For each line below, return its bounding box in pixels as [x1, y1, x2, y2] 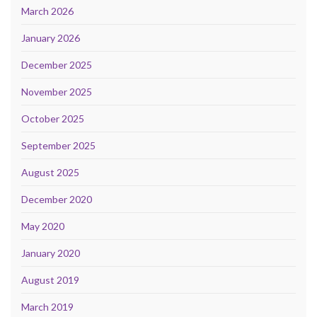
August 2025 [21, 166, 79, 179]
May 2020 [21, 220, 64, 233]
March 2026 [21, 5, 74, 18]
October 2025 [21, 113, 84, 125]
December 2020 [21, 193, 92, 206]
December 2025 [21, 59, 92, 71]
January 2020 [21, 247, 80, 260]
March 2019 [21, 301, 74, 313]
